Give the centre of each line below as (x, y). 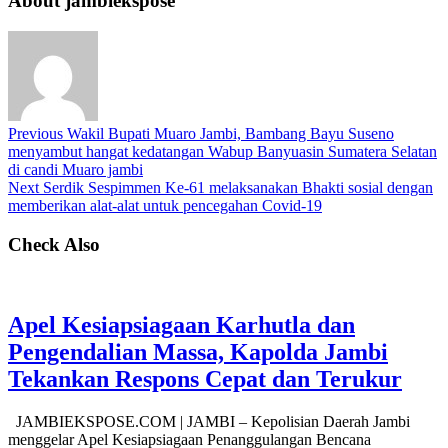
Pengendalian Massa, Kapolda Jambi (198, 352)
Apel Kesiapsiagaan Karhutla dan (181, 325)
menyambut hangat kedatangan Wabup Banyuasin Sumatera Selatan (222, 152)
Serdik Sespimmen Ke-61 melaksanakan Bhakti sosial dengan (236, 188)
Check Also (54, 244)
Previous (35, 134)
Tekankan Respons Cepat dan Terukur (205, 379)
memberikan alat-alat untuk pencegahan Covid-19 (165, 206)
